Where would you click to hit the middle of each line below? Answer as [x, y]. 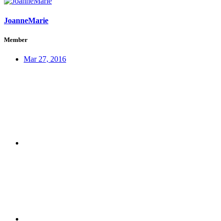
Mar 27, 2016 [45, 59]
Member [16, 39]
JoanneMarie [26, 20]
